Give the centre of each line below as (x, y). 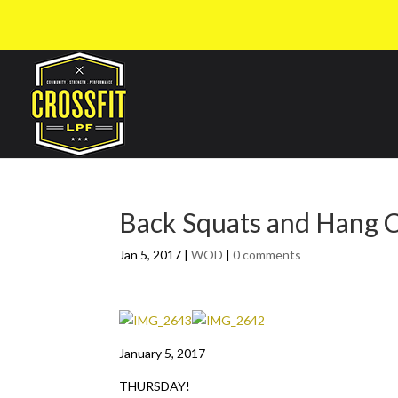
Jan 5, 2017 (151, 255)
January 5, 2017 (163, 353)
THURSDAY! (155, 386)
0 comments (267, 255)
